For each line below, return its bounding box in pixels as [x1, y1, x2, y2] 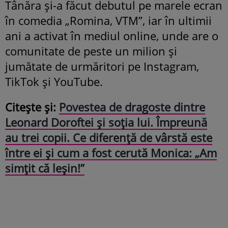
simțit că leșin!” [5, 160, 84, 176]
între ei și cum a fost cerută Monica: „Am [5, 145, 217, 161]
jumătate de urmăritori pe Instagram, [5, 59, 199, 74]
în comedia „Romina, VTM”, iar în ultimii [5, 13, 212, 28]
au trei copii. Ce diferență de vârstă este [5, 130, 212, 146]
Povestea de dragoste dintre [59, 99, 205, 115]
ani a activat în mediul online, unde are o [5, 28, 218, 44]
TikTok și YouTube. [5, 74, 103, 90]
